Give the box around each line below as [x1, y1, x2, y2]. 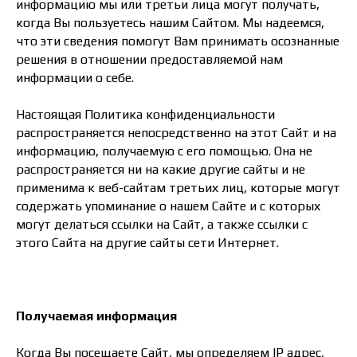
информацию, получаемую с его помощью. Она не [16, 143, 312, 159]
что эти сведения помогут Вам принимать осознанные [16, 33, 339, 49]
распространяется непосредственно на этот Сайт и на [16, 125, 336, 140]
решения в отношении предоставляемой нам [16, 52, 283, 67]
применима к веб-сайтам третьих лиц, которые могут [16, 180, 340, 195]
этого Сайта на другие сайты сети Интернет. [16, 235, 279, 250]
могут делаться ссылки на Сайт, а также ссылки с [16, 217, 308, 232]
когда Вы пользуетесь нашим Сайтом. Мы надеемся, [16, 15, 324, 30]
